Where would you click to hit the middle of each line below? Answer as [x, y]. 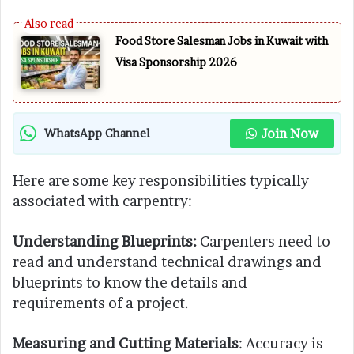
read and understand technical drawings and [167, 262]
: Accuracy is [281, 344]
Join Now [290, 134]
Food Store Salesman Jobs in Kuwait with [222, 41]
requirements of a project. [101, 303]
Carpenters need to [265, 242]
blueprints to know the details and [130, 283]
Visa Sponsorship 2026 [176, 62]
